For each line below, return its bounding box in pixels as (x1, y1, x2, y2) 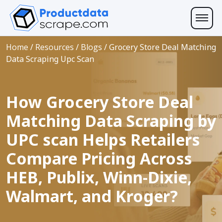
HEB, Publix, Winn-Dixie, (6, 166, 192, 188)
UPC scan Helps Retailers (6, 129, 200, 150)
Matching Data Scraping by (6, 110, 216, 131)
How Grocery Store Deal (6, 91, 193, 112)
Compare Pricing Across (6, 148, 192, 169)
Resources (35, 42, 74, 53)
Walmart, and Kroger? (6, 185, 178, 207)
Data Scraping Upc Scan (6, 54, 94, 64)
